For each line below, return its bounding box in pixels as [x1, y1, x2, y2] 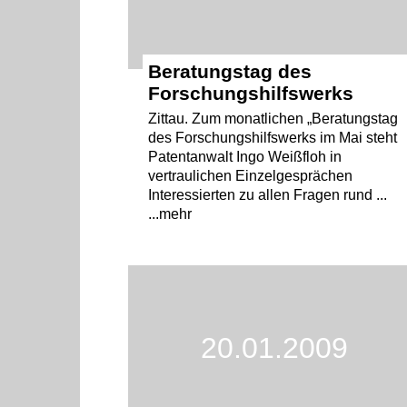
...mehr [148, 205, 193, 222]
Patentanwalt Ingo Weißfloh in [148, 148, 342, 164]
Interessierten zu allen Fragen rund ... [148, 186, 388, 203]
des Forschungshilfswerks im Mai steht [148, 129, 398, 145]
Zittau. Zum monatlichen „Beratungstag [148, 110, 399, 126]
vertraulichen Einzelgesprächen [148, 167, 353, 184]
